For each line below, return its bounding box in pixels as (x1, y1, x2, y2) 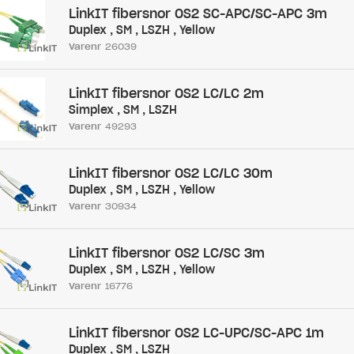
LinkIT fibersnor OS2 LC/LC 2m (68, 85, 264, 101)
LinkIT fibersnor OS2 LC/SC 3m (68, 245, 265, 261)
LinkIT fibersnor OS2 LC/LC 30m (68, 165, 273, 181)
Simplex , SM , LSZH (68, 103, 177, 117)
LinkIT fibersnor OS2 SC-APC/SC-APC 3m (68, 6, 327, 21)
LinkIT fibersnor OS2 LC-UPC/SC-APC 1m (68, 325, 324, 341)
